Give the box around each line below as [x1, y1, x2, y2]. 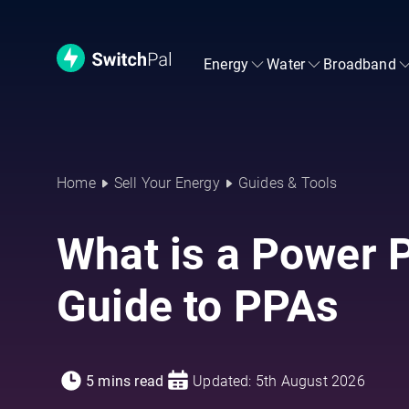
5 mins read [86, 372, 164, 390]
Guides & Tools [237, 174, 338, 192]
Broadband [323, 55, 396, 73]
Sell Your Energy [113, 174, 220, 192]
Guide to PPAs [57, 280, 340, 332]
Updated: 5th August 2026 [193, 372, 365, 390]
